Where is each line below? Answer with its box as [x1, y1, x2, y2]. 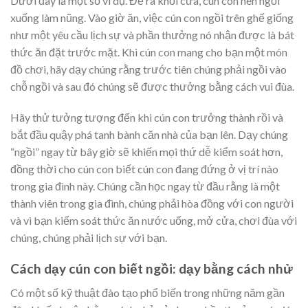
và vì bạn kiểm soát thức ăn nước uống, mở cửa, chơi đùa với [10, 214, 297, 228]
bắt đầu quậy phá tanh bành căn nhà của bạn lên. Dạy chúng [10, 128, 288, 142]
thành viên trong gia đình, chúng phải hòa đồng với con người [10, 197, 294, 210]
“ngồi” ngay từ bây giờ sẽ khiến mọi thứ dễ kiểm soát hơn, [10, 145, 283, 159]
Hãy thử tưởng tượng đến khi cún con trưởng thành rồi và [10, 111, 283, 124]
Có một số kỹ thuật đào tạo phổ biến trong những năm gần [10, 285, 285, 299]
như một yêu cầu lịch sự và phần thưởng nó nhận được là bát [10, 27, 294, 41]
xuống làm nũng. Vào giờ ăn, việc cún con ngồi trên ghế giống [10, 10, 294, 24]
